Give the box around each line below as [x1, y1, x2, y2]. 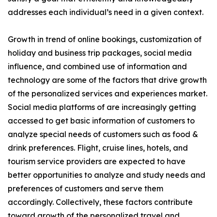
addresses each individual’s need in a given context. [8, 7, 203, 17]
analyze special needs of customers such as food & [8, 129, 198, 139]
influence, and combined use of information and [8, 62, 187, 72]
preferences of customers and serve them [8, 184, 163, 194]
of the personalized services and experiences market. [8, 89, 207, 99]
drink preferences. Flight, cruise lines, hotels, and [8, 143, 188, 153]
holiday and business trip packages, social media [8, 48, 192, 58]
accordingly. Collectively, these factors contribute [8, 197, 193, 207]
